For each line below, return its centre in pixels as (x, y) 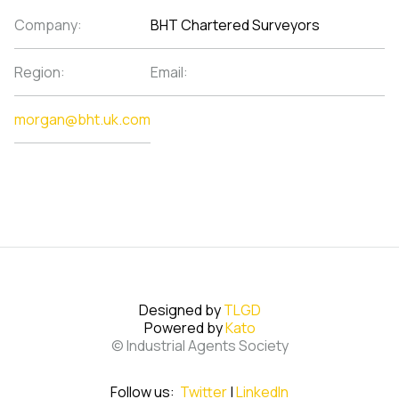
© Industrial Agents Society (199, 346)
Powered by (184, 328)
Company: (48, 25)
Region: (40, 72)
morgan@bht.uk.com (82, 119)
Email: (169, 72)
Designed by (181, 310)
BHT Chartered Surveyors (235, 25)
